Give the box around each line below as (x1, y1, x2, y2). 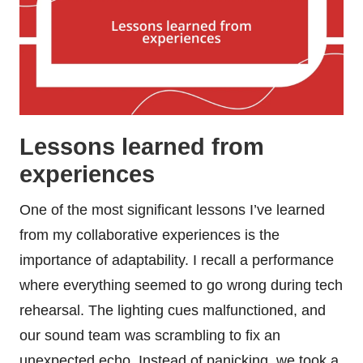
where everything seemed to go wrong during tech (19, 276, 343, 293)
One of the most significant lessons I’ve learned (19, 201, 325, 218)
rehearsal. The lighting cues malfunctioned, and (19, 301, 326, 318)
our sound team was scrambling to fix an (19, 327, 280, 344)
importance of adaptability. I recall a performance (19, 251, 334, 268)
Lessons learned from (19, 133, 264, 160)
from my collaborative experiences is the (19, 226, 280, 243)
